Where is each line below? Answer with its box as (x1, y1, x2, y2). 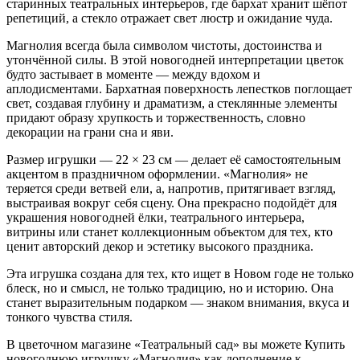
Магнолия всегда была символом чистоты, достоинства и (6, 38, 322, 52)
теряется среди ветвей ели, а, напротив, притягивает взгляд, (6, 181, 336, 195)
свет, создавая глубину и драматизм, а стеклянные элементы (6, 96, 337, 110)
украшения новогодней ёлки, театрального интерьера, (6, 210, 305, 224)
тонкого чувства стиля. (6, 309, 133, 324)
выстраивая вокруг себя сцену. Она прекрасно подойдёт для (6, 195, 337, 210)
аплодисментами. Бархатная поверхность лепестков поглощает (6, 81, 352, 96)
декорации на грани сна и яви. (6, 125, 174, 139)
